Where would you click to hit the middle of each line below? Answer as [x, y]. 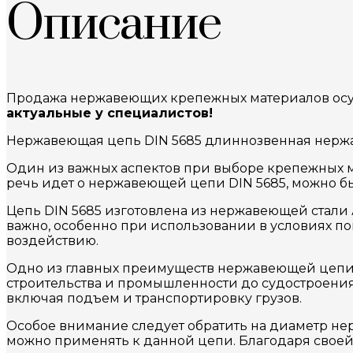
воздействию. [52, 241]
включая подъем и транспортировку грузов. [154, 299]
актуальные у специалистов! [110, 113]
